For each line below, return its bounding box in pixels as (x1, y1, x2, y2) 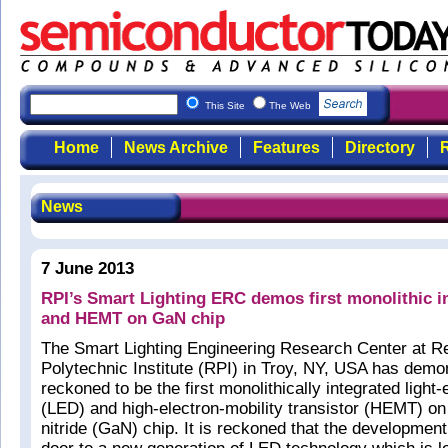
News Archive (123, 139, 228, 156)
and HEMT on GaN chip (41, 309, 225, 328)
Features (252, 139, 320, 156)
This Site (205, 100, 248, 111)
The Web (269, 100, 314, 111)
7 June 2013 (41, 259, 134, 278)
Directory (344, 139, 415, 156)
